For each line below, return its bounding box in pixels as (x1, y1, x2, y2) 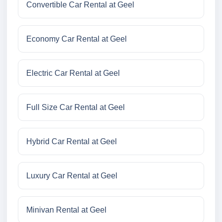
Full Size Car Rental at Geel (26, 103, 125, 112)
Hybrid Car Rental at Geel (26, 137, 117, 146)
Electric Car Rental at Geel (26, 69, 120, 78)
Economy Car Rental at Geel (26, 35, 127, 44)
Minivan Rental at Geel (26, 206, 107, 215)
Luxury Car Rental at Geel (26, 171, 117, 180)
